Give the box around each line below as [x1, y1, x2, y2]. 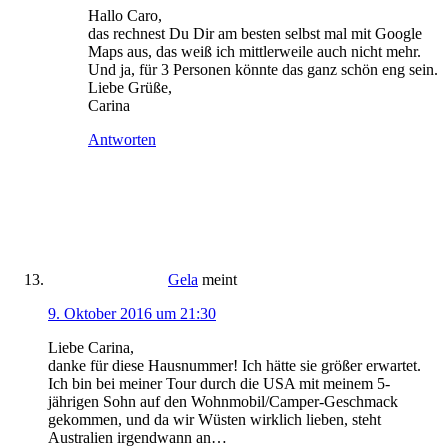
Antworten [88, 130, 156, 148]
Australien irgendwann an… [48, 428, 227, 446]
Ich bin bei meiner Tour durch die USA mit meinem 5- [48, 374, 390, 392]
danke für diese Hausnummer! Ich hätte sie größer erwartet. [48, 356, 421, 374]
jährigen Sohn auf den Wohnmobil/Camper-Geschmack [48, 392, 398, 410]
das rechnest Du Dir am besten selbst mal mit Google [88, 24, 422, 42]
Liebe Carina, [48, 338, 134, 356]
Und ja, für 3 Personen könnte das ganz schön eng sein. [88, 60, 438, 78]
